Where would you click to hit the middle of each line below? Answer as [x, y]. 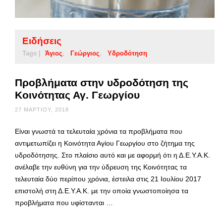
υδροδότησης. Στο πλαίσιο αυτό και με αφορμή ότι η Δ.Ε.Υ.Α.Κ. [112, 155]
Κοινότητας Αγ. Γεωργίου [77, 95]
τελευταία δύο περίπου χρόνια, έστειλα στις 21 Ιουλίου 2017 [108, 179]
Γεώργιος [85, 54]
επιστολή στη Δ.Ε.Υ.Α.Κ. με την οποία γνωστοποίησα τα [102, 191]
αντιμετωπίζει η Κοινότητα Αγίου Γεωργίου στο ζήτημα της [105, 143]
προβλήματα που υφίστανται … [64, 203]
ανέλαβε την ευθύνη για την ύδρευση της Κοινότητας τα [101, 167]
